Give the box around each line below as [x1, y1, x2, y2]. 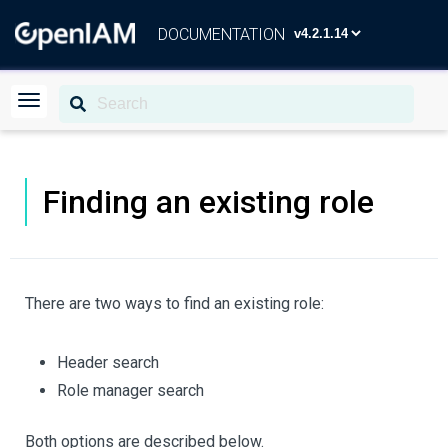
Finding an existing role [43, 183, 374, 221]
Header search [57, 353, 159, 372]
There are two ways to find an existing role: [25, 294, 324, 313]
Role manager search [57, 381, 204, 400]
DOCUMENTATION [158, 25, 285, 44]
